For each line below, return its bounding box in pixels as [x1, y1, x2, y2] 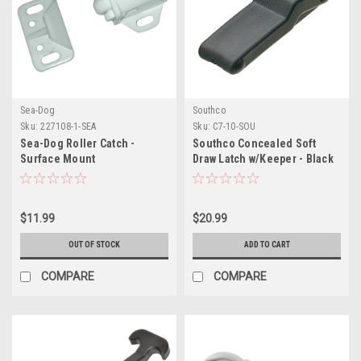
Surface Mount [20, 151, 96, 165]
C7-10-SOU [213, 120, 256, 132]
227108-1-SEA [40, 120, 97, 132]
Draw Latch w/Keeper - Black [193, 151, 334, 165]
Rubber [193, 167, 229, 180]
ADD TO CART [243, 239, 290, 249]
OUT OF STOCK [68, 239, 120, 249]
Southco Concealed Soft [193, 136, 317, 150]
